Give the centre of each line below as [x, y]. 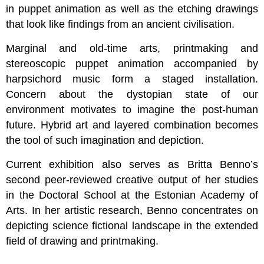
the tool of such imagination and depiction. [105, 141]
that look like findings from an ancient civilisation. [120, 24]
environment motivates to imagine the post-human [132, 110]
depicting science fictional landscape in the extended [132, 226]
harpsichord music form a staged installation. [132, 79]
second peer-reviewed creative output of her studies [132, 180]
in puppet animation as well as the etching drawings [132, 9]
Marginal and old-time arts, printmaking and [132, 49]
